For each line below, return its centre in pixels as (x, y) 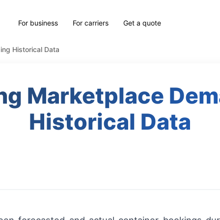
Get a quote (142, 23)
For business (38, 23)
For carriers (91, 23)
